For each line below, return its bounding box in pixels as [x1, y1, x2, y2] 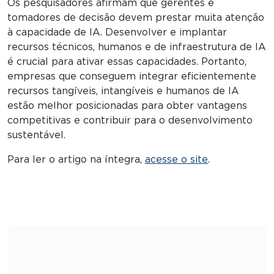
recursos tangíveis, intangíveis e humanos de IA [7, 86, 239, 96]
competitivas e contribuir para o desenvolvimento [7, 115, 253, 125]
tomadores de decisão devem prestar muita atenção [7, 12, 264, 23]
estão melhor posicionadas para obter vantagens [7, 100, 247, 111]
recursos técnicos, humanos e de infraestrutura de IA [7, 42, 266, 52]
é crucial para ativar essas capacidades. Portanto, [7, 56, 246, 67]
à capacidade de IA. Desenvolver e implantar [7, 27, 227, 37]
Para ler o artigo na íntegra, [7, 154, 145, 165]
